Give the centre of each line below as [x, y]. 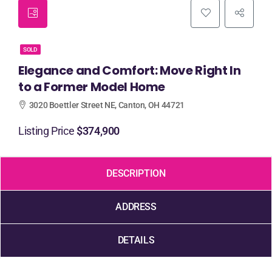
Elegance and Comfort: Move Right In [130, 70]
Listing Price [47, 131]
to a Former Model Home [92, 87]
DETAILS [136, 240]
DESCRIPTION [136, 173]
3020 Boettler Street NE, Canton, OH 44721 [107, 105]
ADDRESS [136, 207]
